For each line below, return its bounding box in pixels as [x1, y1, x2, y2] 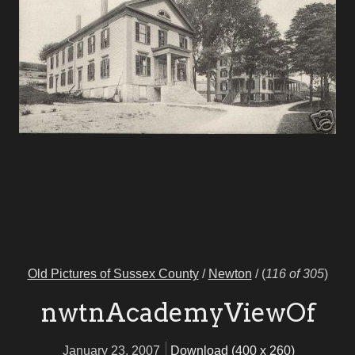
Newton [208, 267, 252, 281]
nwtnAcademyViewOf [40, 297, 315, 329]
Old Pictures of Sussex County [27, 267, 199, 281]
